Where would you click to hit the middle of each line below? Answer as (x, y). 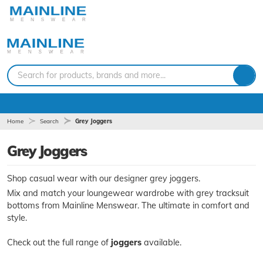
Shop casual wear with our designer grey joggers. (104, 178)
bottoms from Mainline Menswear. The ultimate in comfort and (128, 205)
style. (17, 218)
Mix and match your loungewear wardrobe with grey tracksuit (128, 193)
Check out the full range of (59, 242)
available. (161, 242)
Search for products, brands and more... (92, 75)
